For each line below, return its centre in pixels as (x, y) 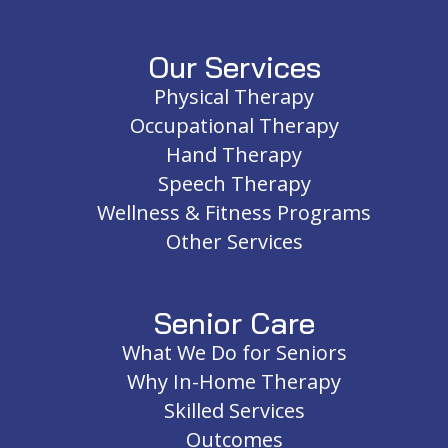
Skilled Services (234, 411)
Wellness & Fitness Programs (234, 213)
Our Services (234, 67)
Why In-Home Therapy (234, 382)
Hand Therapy (234, 155)
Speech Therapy (234, 184)
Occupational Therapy (234, 126)
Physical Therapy (234, 97)
